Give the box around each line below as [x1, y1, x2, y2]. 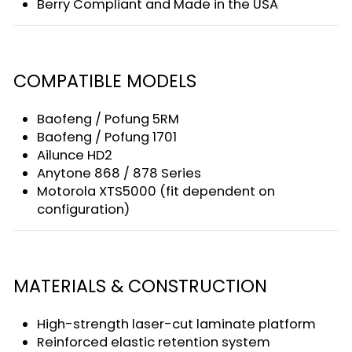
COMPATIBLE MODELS [13, 68, 196, 93]
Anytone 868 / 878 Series [37, 163, 201, 182]
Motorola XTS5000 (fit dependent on [37, 181, 275, 200]
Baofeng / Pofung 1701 [37, 127, 177, 146]
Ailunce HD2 [37, 145, 112, 164]
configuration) [37, 200, 130, 218]
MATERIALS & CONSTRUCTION [13, 273, 267, 299]
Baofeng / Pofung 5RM [37, 109, 179, 128]
